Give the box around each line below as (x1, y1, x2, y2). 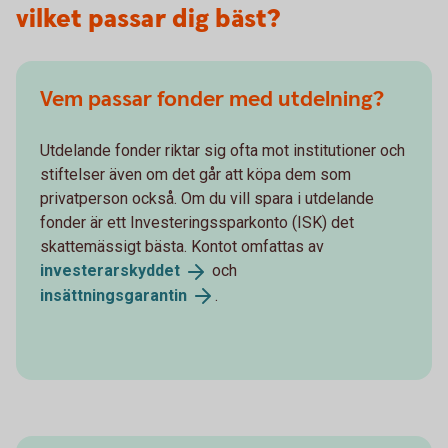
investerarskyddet (40, 260, 180, 280)
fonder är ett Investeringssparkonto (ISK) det (40, 212, 354, 232)
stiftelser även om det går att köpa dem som (40, 164, 351, 184)
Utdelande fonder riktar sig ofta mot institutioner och (40, 140, 405, 160)
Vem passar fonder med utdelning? (40, 84, 384, 114)
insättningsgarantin (40, 285, 187, 305)
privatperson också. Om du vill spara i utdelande (40, 188, 374, 208)
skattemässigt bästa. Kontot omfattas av (40, 236, 328, 256)
